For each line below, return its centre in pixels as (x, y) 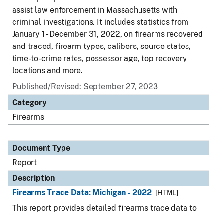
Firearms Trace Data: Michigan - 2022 (82, 193)
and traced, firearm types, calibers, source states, (101, 46)
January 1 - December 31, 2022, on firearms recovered (108, 34)
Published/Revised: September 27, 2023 (85, 86)
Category (29, 102)
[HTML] (167, 193)
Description (33, 178)
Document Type (41, 148)
